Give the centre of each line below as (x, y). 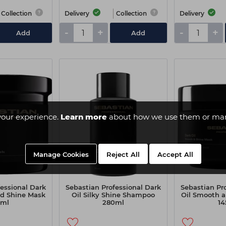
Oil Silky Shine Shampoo (113, 195)
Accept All (175, 154)
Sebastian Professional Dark (113, 187)
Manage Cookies (61, 154)
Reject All (123, 154)
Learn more (83, 117)
